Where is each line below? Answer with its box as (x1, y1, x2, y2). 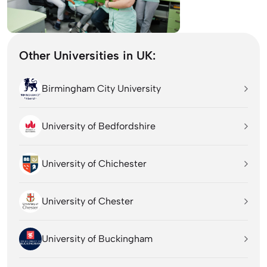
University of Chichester (42, 158, 147, 170)
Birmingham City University (42, 83, 161, 95)
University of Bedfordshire (42, 120, 156, 132)
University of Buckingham (42, 233, 153, 245)
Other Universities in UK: (19, 48, 156, 63)
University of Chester (42, 195, 133, 207)
